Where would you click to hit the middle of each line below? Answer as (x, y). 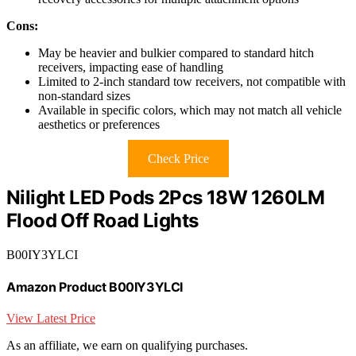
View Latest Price (51, 319)
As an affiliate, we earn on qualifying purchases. (127, 346)
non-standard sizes (84, 96)
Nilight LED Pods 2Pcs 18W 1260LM (166, 198)
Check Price (178, 159)
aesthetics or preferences (99, 125)
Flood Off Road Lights (103, 221)
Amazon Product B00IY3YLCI (95, 287)
